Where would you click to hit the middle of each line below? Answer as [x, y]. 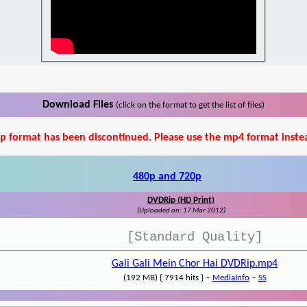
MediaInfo [231, 278]
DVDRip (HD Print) [181, 201]
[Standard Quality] [195, 237]
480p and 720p [167, 177]
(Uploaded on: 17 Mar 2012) [181, 211]
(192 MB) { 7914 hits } [163, 278]
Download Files [79, 105]
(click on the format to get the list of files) [190, 106]
